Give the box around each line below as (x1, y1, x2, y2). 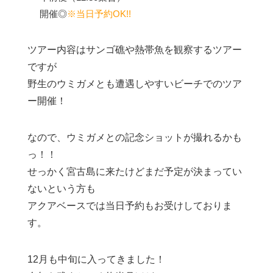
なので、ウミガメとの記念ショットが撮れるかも (27, 132, 242, 143)
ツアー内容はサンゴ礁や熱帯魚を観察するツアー (27, 44, 242, 55)
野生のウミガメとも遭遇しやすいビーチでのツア (27, 78, 242, 89)
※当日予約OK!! (67, 8, 131, 19)
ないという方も (27, 183, 96, 194)
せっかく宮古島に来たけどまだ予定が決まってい (27, 166, 242, 177)
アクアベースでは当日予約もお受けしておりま (27, 200, 232, 211)
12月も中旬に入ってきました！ (27, 253, 165, 264)
